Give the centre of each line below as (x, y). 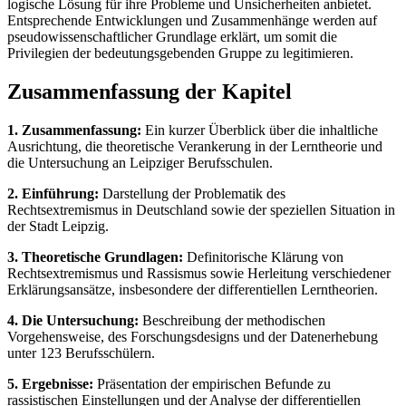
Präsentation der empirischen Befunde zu (212, 383)
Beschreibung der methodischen (232, 320)
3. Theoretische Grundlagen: (95, 256)
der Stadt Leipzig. (58, 226)
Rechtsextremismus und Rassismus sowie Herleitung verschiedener (199, 273)
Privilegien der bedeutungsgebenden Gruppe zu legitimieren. (180, 53)
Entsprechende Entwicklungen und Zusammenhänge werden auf (192, 21)
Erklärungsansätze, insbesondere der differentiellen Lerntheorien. (193, 289)
